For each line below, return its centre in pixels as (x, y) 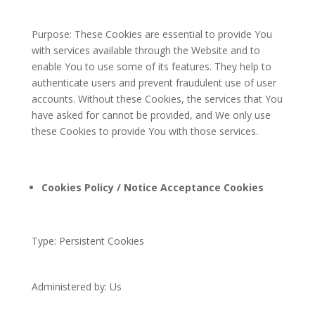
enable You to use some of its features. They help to (151, 66)
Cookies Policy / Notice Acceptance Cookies (152, 187)
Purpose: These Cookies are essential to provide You (152, 34)
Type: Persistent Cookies (88, 241)
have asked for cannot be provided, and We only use (151, 115)
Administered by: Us (76, 287)
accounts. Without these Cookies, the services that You (157, 99)
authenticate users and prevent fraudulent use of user (154, 83)
